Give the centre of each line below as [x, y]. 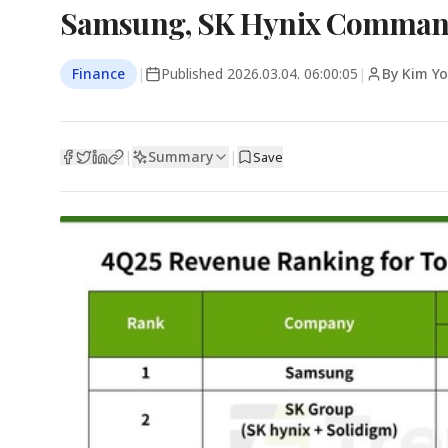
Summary [180, 156]
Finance [98, 73]
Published [194, 73]
